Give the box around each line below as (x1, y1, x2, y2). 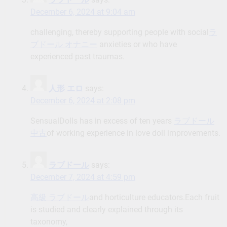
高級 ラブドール (30, 193, 89, 203)
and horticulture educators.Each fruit (89, 193, 219, 203)
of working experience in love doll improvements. (47, 128, 220, 138)
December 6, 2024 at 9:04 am (30, 7, 135, 17)
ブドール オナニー (30, 40, 97, 50)
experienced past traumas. (30, 52, 125, 62)
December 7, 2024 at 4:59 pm (30, 172, 135, 182)
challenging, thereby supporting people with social (30, 27, 209, 37)
